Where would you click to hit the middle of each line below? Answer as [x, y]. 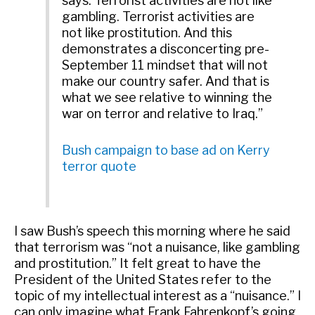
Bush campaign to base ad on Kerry [166, 150]
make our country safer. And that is [166, 82]
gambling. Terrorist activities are [159, 17]
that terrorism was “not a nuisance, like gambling [157, 247]
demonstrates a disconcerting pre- [166, 49]
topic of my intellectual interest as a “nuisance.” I [157, 296]
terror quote [99, 167]
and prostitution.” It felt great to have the [137, 264]
